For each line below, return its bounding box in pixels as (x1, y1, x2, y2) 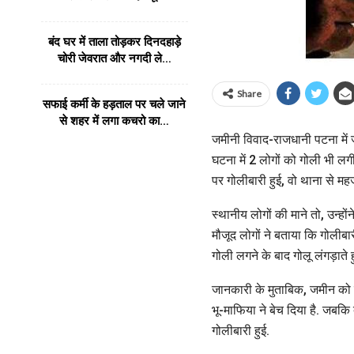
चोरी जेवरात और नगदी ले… (57, 51, 171, 66)
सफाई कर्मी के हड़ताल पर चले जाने (43, 97, 186, 112)
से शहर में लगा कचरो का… (59, 114, 170, 129)
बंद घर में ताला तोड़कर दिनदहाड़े (47, 35, 181, 50)
